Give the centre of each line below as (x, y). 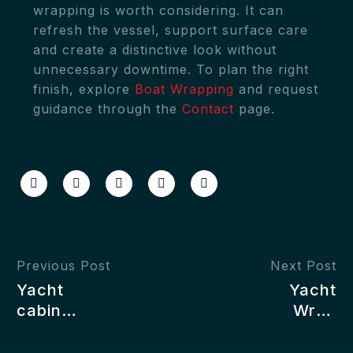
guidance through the (108, 108)
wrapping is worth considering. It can (158, 10)
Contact (208, 108)
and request (276, 89)
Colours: (302, 331)
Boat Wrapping (184, 89)
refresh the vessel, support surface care (171, 30)
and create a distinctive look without (155, 49)
